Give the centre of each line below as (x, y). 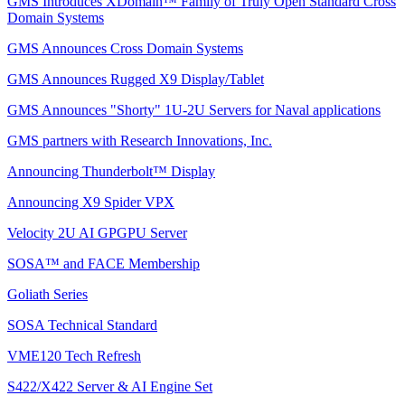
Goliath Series (47, 294)
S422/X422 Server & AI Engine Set (110, 386)
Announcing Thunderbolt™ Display (111, 171)
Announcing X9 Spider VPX (91, 202)
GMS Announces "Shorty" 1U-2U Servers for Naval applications (194, 109)
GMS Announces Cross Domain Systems (125, 48)
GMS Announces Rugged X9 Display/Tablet (136, 79)
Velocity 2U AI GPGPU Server (97, 232)
